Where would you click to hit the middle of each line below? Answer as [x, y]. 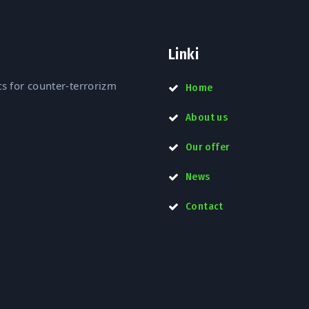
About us [207, 117]
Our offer [208, 147]
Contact [205, 206]
